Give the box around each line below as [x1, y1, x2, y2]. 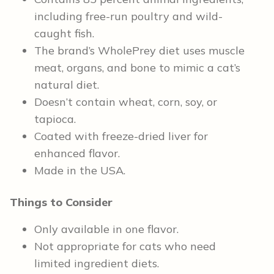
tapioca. [34, 111, 79, 126]
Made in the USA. [34, 163, 125, 177]
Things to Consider [10, 194, 113, 209]
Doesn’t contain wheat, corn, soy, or [34, 94, 217, 109]
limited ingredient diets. [34, 256, 162, 270]
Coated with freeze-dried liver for [34, 128, 208, 143]
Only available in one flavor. [34, 221, 182, 236]
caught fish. [34, 26, 94, 40]
